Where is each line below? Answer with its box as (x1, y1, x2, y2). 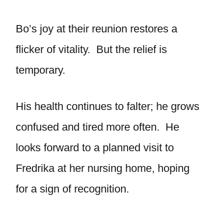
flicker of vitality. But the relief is (16, 43, 167, 55)
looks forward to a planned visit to (16, 141, 174, 154)
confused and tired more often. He (16, 121, 179, 133)
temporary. (16, 64, 65, 76)
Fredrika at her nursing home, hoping (16, 162, 190, 174)
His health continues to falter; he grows (16, 100, 199, 112)
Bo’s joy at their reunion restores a (16, 23, 177, 35)
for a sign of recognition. (16, 183, 129, 195)
